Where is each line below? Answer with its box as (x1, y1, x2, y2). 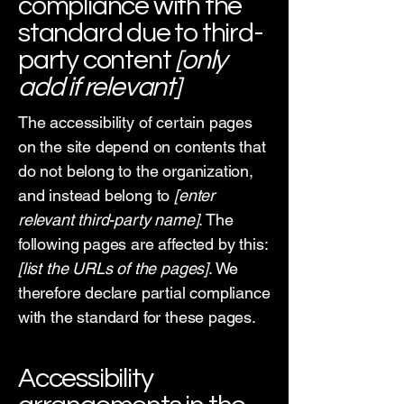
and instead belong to (18, 186, 175, 205)
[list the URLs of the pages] (18, 259, 208, 278)
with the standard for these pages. (18, 308, 256, 326)
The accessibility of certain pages (18, 113, 252, 132)
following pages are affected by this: (18, 234, 268, 253)
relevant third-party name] (18, 210, 199, 229)
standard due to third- (18, 19, 263, 47)
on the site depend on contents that (18, 137, 266, 156)
